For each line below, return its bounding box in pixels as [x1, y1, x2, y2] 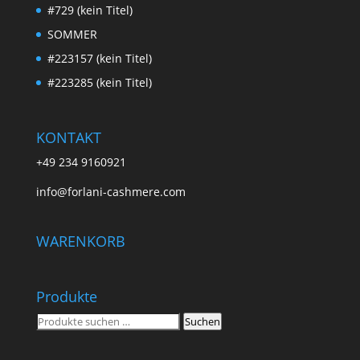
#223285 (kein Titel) [47, 74, 152, 90]
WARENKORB [35, 231, 125, 252]
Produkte [35, 287, 97, 307]
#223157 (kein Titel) [47, 50, 152, 66]
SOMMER [47, 26, 97, 42]
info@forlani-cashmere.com [35, 184, 186, 200]
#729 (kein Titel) [47, 2, 133, 18]
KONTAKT [35, 128, 101, 148]
